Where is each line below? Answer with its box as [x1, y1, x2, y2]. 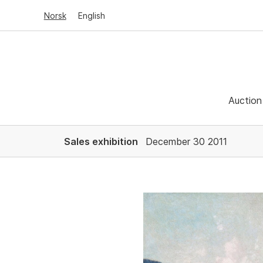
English [77, 10, 105, 21]
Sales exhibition [63, 136, 138, 147]
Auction [228, 94, 262, 106]
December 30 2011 [142, 136, 227, 147]
